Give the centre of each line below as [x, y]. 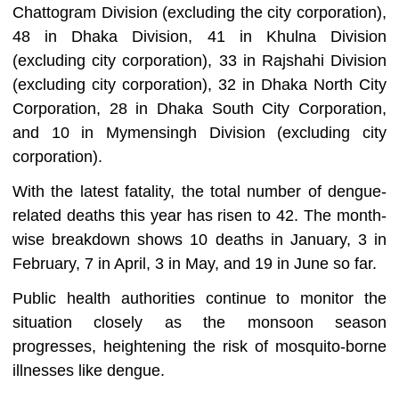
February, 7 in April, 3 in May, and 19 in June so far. [195, 264]
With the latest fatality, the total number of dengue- [199, 192]
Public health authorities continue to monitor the [199, 299]
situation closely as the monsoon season [199, 323]
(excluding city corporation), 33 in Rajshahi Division [199, 61]
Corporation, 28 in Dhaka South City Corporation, [199, 109]
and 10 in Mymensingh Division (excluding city [199, 133]
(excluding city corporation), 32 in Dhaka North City [199, 85]
